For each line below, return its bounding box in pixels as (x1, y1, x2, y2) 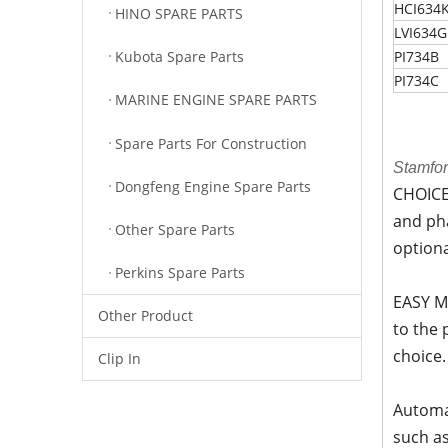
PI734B (394, 47, 439, 66)
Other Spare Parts (115, 220, 235, 239)
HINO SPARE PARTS (115, 3, 243, 23)
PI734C (394, 71, 439, 90)
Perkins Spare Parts (115, 263, 245, 283)
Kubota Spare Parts (115, 47, 244, 66)
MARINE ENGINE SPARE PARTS (115, 90, 317, 110)
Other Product (98, 306, 193, 326)
